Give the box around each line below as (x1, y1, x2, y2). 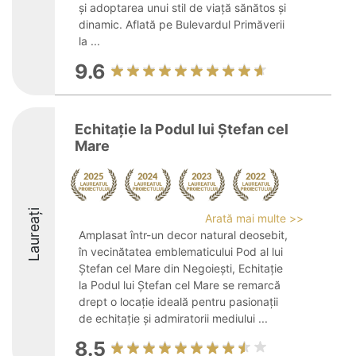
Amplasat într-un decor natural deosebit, (79, 228, 288, 242)
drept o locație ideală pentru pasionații (79, 295, 278, 308)
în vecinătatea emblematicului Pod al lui (79, 245, 283, 258)
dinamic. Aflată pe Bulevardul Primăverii (79, 17, 284, 31)
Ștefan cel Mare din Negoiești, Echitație (79, 261, 283, 275)
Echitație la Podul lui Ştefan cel (75, 121, 288, 137)
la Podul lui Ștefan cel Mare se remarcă (79, 278, 281, 292)
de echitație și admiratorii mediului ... (79, 311, 268, 325)
